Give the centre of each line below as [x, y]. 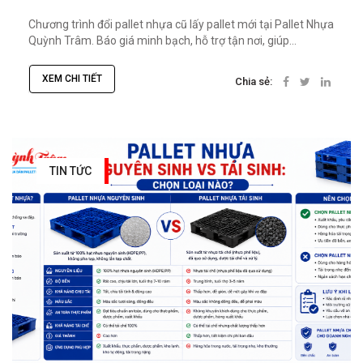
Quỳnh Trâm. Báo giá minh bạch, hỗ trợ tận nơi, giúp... [162, 41]
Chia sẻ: [254, 81]
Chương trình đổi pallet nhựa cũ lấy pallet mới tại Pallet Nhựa [181, 25]
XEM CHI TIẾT [72, 79]
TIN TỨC [70, 171]
